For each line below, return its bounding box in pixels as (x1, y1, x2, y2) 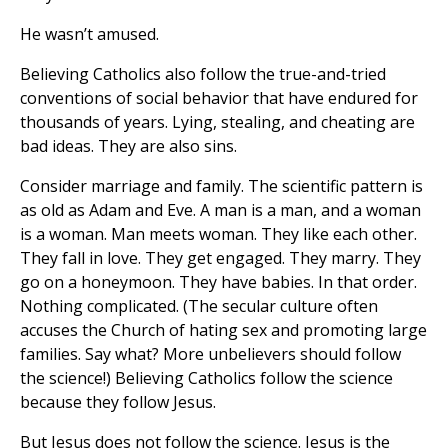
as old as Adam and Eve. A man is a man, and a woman (20, 199, 421, 222)
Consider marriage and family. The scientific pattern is (20, 175, 423, 198)
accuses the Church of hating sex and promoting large (20, 319, 427, 342)
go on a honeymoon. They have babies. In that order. (20, 271, 417, 294)
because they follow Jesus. (20, 391, 216, 414)
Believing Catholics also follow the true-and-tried (20, 63, 386, 86)
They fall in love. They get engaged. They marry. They (20, 247, 421, 270)
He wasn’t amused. (20, 23, 159, 46)
